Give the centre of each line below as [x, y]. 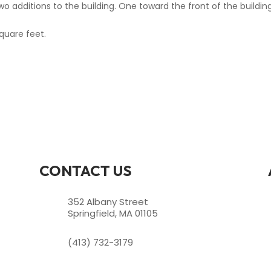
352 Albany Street [108, 201]
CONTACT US [85, 171]
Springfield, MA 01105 [113, 213]
